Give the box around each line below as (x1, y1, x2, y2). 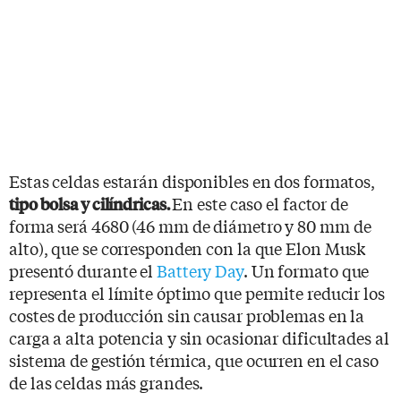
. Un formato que (243, 258, 370, 282)
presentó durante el (9, 258, 157, 282)
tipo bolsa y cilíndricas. (9, 192, 173, 215)
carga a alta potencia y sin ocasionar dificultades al (9, 325, 389, 349)
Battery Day (157, 258, 243, 282)
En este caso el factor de (172, 191, 348, 215)
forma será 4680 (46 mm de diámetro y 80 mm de (9, 213, 371, 237)
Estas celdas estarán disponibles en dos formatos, (9, 168, 376, 192)
